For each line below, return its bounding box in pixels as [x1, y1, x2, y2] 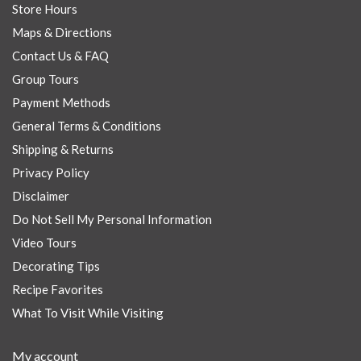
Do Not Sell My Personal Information [12, 212, 212, 226]
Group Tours [12, 72, 79, 86]
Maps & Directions [12, 25, 112, 39]
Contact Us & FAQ [12, 48, 109, 63]
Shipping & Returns [12, 142, 114, 156]
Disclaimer [12, 189, 69, 203]
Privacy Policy [12, 165, 89, 180]
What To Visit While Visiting [12, 305, 164, 320]
